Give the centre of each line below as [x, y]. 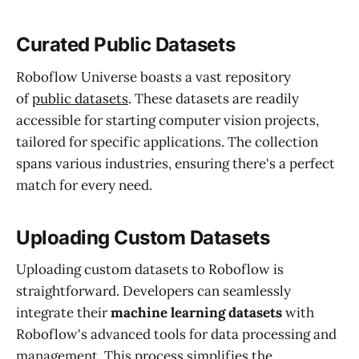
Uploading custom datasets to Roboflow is [150, 270]
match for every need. [84, 185]
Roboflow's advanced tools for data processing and [176, 335]
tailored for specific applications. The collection [167, 141]
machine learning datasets [196, 313]
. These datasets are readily [214, 98]
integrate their [63, 313]
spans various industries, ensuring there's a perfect [175, 163]
